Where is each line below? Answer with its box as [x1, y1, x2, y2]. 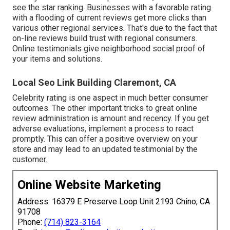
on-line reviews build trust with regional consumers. [12, 33, 197, 44]
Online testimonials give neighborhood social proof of [12, 44, 205, 54]
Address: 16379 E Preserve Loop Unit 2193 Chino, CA [17, 197, 210, 207]
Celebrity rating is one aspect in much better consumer [12, 93, 208, 103]
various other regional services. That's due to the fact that [12, 23, 217, 33]
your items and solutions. [12, 54, 102, 64]
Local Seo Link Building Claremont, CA [12, 77, 176, 88]
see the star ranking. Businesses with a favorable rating [12, 3, 211, 13]
